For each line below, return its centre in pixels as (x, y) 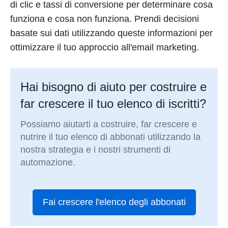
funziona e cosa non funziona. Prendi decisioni (105, 19)
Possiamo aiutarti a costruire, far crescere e (109, 124)
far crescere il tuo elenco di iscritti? (113, 104)
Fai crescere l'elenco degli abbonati (114, 202)
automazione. (48, 163)
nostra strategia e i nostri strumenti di (96, 150)
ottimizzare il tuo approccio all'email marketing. (105, 47)
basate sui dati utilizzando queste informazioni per (111, 33)
